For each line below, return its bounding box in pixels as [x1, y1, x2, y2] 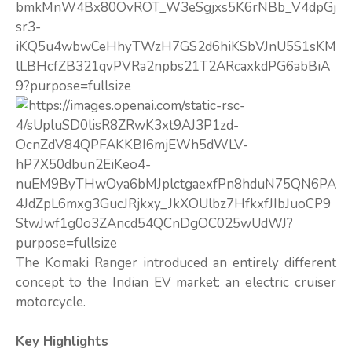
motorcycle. [16, 292, 86, 311]
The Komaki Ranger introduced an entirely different [16, 253, 336, 272]
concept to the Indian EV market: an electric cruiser [16, 273, 336, 291]
